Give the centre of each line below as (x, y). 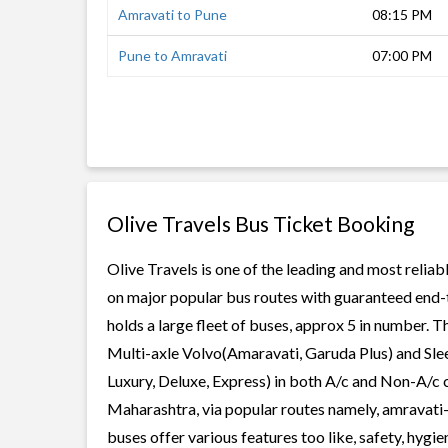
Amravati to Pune (172, 14)
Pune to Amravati (172, 55)
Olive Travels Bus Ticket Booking (260, 223)
